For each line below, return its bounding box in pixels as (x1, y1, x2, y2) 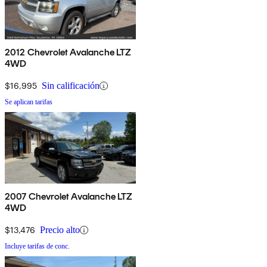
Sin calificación (42, 80, 100, 91)
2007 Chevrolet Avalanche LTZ (5, 191, 133, 203)
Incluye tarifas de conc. (5, 242, 70, 251)
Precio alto (40, 225, 80, 235)
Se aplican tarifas (5, 98, 52, 107)
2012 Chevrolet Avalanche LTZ (5, 46, 132, 58)
